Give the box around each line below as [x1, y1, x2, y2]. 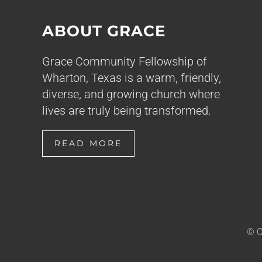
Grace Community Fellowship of [42, 54, 207, 68]
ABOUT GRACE [42, 22, 166, 40]
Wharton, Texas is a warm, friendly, [42, 71, 221, 85]
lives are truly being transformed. [42, 104, 211, 118]
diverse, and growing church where [42, 87, 220, 101]
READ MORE [54, 138, 122, 149]
